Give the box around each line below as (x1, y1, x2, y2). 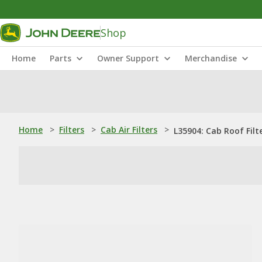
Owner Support (97, 53, 159, 64)
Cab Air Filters (101, 124, 157, 135)
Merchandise (185, 53, 237, 64)
